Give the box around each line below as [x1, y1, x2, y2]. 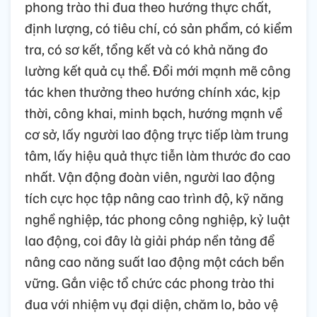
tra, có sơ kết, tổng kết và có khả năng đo [25, 39, 268, 58]
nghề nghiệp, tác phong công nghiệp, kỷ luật [25, 209, 290, 228]
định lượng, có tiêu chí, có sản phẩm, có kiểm [25, 18, 292, 37]
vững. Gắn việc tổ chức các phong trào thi [25, 272, 275, 292]
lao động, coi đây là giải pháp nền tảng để [25, 230, 275, 249]
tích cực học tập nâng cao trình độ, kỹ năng [25, 188, 284, 207]
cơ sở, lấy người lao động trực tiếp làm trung [25, 124, 289, 143]
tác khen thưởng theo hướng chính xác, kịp [25, 81, 280, 100]
